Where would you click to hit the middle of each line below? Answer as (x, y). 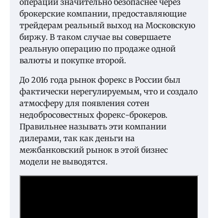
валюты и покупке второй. (73, 61)
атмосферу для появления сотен (84, 103)
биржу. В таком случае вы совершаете (95, 37)
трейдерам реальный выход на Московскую (107, 26)
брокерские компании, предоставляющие (103, 14)
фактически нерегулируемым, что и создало (109, 92)
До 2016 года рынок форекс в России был (100, 80)
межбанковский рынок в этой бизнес (94, 150)
